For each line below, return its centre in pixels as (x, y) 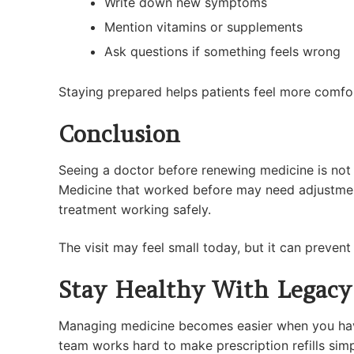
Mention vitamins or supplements (203, 27)
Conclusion (119, 134)
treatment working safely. (135, 210)
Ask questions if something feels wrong (222, 52)
